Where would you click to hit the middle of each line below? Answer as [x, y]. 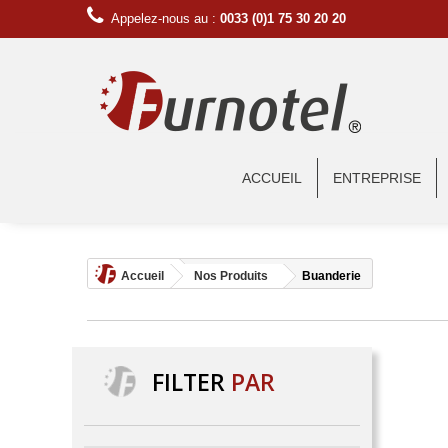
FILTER [191, 381]
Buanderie [331, 276]
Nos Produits [231, 276]
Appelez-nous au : [165, 18]
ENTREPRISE [377, 178]
